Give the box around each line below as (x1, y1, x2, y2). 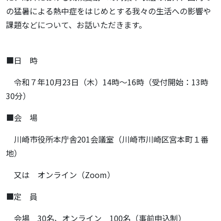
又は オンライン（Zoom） (6, 168, 115, 181)
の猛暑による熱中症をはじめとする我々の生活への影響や (6, 4, 211, 17)
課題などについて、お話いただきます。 (6, 18, 147, 31)
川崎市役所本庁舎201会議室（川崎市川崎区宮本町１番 (6, 133, 209, 145)
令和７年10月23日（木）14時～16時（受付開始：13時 (6, 75, 208, 88)
